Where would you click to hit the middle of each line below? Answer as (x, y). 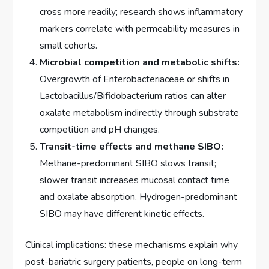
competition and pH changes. (100, 130)
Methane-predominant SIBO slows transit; (128, 164)
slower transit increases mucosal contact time (135, 180)
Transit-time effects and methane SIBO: (132, 147)
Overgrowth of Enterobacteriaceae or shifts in (135, 80)
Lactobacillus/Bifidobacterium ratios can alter (133, 96)
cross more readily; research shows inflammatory (141, 12)
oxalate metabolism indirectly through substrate (140, 113)
